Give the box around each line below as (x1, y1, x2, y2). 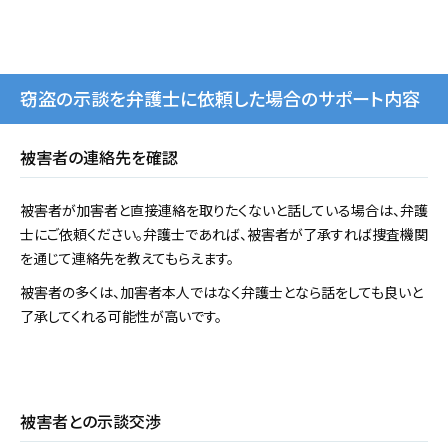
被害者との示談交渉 (20, 409, 161, 434)
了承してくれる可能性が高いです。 (20, 306, 222, 327)
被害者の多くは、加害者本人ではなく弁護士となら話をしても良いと (20, 282, 423, 303)
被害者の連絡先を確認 (20, 145, 178, 170)
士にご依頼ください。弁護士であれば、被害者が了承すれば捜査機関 (20, 224, 428, 245)
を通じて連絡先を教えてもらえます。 (20, 248, 234, 269)
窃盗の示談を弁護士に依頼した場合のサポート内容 (20, 85, 420, 112)
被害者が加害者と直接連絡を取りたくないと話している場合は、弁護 (20, 200, 428, 221)
